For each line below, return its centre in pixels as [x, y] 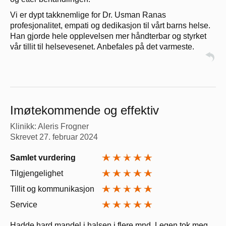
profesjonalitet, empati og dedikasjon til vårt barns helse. [110, 25]
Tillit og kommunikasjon [52, 189]
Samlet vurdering [43, 157]
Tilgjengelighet [37, 173]
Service [24, 204]
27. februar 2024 [69, 137]
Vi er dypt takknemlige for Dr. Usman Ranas [88, 15]
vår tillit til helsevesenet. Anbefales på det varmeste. [102, 46]
